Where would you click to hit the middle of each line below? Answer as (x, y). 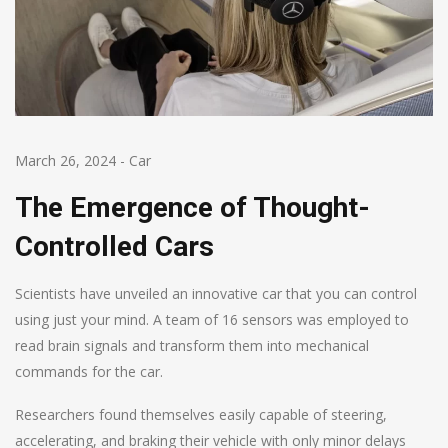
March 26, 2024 (65, 160)
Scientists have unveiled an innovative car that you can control (216, 293)
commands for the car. (89, 371)
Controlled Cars (114, 246)
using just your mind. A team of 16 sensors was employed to (212, 319)
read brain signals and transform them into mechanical (192, 345)
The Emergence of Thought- (192, 207)
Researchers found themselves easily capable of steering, (201, 414)
